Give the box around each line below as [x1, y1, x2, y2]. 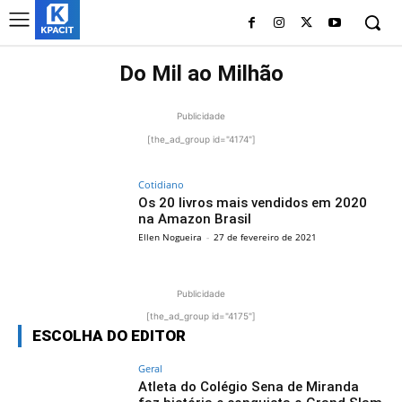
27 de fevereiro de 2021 [214, 231, 318, 243]
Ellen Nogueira [138, 231, 203, 243]
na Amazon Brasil [138, 211, 252, 227]
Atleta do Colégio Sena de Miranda [138, 378, 360, 395]
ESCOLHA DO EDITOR [32, 326, 186, 345]
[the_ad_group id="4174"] [146, 134, 256, 144]
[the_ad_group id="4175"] [146, 310, 256, 321]
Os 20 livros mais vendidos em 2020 [138, 195, 368, 211]
